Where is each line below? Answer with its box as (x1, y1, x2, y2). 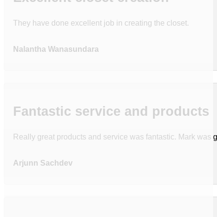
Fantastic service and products (13, 104, 210, 119)
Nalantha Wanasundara (13, 44, 99, 53)
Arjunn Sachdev (13, 158, 73, 167)
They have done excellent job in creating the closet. (13, 18, 189, 28)
